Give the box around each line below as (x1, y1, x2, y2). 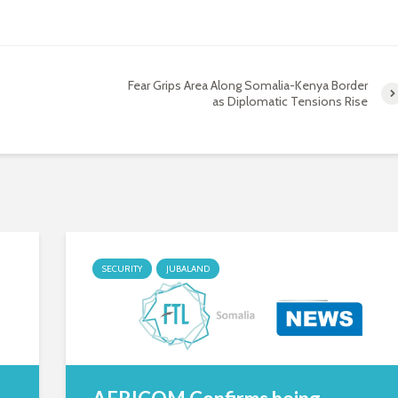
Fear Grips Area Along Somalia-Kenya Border (127, 77, 368, 93)
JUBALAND (166, 263, 210, 275)
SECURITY (102, 263, 142, 275)
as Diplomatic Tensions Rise (211, 93, 368, 109)
